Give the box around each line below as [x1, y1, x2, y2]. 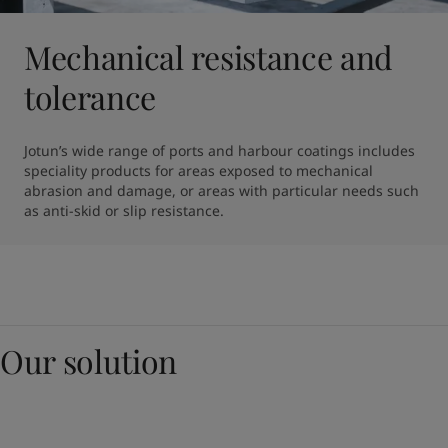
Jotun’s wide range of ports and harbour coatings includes [24, 140, 415, 160]
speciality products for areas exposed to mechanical [24, 160, 373, 180]
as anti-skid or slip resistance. [24, 200, 224, 220]
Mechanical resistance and [24, 34, 393, 78]
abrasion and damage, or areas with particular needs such [24, 180, 419, 200]
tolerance [24, 74, 157, 118]
